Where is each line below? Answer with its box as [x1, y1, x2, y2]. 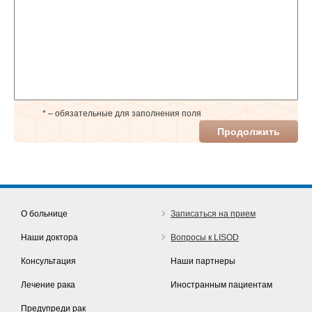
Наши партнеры [171, 256, 236, 266]
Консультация [21, 256, 76, 266]
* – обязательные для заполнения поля [42, 109, 201, 118]
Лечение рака [21, 280, 75, 290]
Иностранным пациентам [171, 280, 273, 290]
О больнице [21, 209, 68, 219]
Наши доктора [21, 233, 78, 242]
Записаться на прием [171, 209, 256, 219]
